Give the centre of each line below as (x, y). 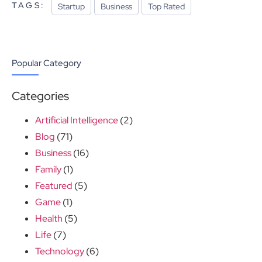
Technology (60, 251)
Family (48, 170)
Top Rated (166, 7)
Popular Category (46, 63)
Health (49, 219)
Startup (71, 7)
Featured (54, 186)
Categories (40, 96)
